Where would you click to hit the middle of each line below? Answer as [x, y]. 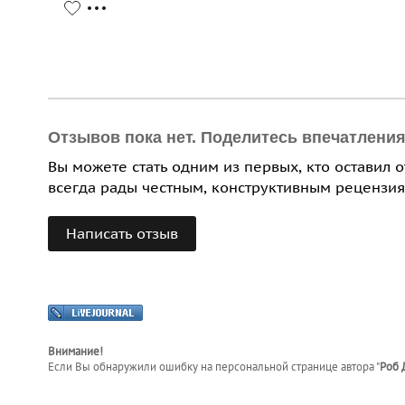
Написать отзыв [122, 234]
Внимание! [75, 352]
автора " [360, 367]
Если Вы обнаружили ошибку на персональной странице [194, 367]
